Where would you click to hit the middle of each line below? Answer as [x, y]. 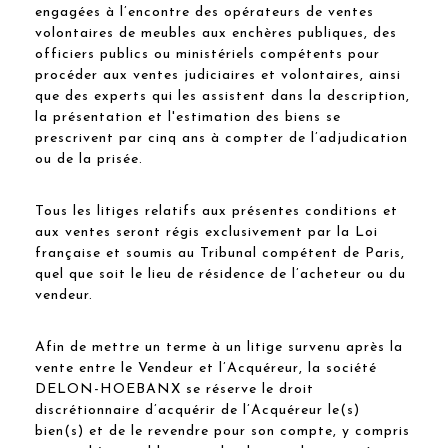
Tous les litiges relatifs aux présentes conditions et [216, 211]
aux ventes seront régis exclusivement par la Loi [206, 232]
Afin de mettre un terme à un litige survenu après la [219, 347]
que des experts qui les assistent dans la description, [222, 96]
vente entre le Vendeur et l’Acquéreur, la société [206, 368]
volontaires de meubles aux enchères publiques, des [216, 33]
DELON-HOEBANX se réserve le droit [174, 389]
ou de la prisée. [89, 159]
